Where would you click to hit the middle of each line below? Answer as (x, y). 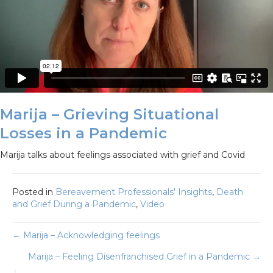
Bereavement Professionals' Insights (134, 192)
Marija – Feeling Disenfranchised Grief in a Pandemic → (144, 257)
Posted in (34, 192)
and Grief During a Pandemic (74, 204)
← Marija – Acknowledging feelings (86, 236)
